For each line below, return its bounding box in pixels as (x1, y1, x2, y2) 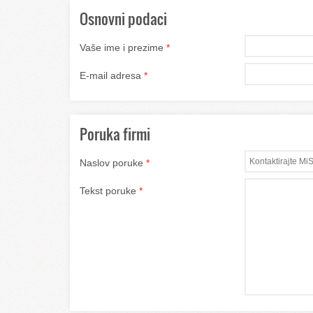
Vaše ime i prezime (80, 42, 163, 53)
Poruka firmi (80, 123, 150, 145)
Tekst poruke (80, 185, 136, 196)
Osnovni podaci (80, 8, 167, 29)
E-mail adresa (80, 70, 141, 81)
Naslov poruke (80, 157, 143, 168)
